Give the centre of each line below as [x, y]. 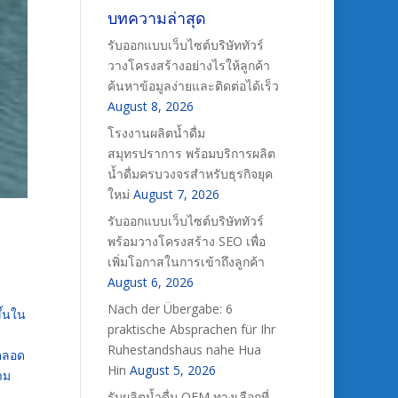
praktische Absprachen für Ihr [191, 329]
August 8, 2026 [150, 106]
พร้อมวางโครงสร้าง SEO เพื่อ [186, 241]
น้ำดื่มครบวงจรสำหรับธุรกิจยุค [190, 174]
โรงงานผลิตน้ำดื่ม [156, 133]
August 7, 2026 [176, 194]
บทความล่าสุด [156, 18]
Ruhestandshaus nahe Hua [184, 350]
